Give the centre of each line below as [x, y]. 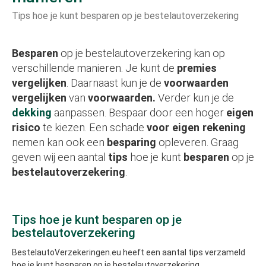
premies [197, 68]
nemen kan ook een [59, 142]
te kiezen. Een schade [94, 127]
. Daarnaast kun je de [115, 83]
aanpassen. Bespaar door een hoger [139, 113]
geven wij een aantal [60, 157]
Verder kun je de [195, 98]
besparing [132, 142]
